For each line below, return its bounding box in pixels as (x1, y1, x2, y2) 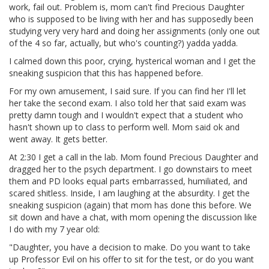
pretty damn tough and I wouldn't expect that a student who (9, 109, 243, 121)
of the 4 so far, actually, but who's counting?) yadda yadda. (9, 37, 238, 49)
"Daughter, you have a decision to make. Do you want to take (9, 241, 250, 253)
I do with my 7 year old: (9, 223, 100, 235)
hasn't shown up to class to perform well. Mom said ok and (9, 121, 240, 133)
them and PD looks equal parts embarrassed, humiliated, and (9, 175, 247, 187)
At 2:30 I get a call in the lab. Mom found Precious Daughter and (9, 151, 258, 163)
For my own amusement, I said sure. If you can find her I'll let (9, 85, 246, 97)
